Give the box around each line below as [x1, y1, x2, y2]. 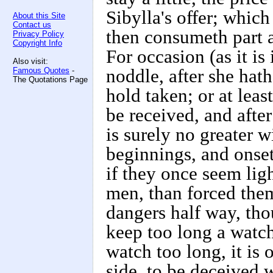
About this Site [13, 11, 65, 20]
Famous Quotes [13, 66, 69, 75]
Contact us [13, 20, 51, 29]
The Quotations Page [13, 75, 88, 84]
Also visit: [13, 57, 48, 66]
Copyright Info [13, 38, 62, 48]
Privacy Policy [13, 29, 64, 38]
